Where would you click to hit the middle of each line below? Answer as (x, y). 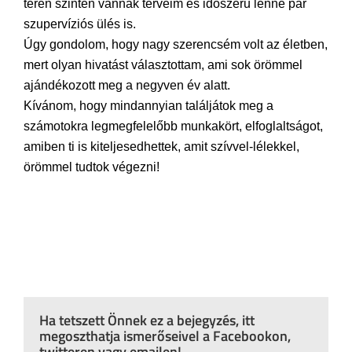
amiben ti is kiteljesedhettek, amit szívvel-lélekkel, (161, 147)
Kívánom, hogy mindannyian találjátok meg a (148, 106)
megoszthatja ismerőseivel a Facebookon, (165, 336)
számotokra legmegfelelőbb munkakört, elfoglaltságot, (173, 126)
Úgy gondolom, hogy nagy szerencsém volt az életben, (176, 45)
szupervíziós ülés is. (80, 24)
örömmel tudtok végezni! (92, 167)
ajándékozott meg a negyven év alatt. (127, 86)
